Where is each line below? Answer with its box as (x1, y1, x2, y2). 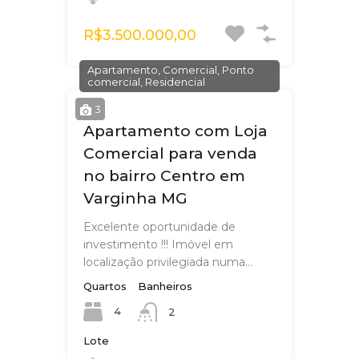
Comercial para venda (83, 144, 257, 163)
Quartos (83, 280, 127, 293)
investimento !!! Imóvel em (83, 237, 233, 252)
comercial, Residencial (87, 75, 205, 89)
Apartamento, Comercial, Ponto (87, 63, 254, 77)
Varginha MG (83, 189, 188, 208)
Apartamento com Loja (83, 122, 268, 141)
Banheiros (138, 280, 192, 293)
